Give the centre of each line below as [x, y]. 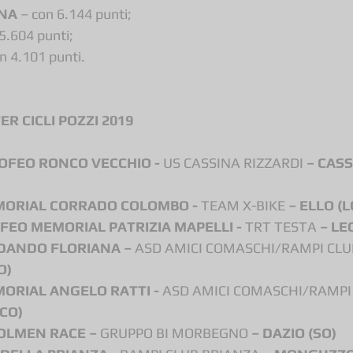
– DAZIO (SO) [294, 333]
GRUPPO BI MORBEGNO [174, 333]
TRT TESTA [281, 226]
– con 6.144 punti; [76, 13]
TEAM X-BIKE [243, 205]
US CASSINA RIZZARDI [233, 162]
